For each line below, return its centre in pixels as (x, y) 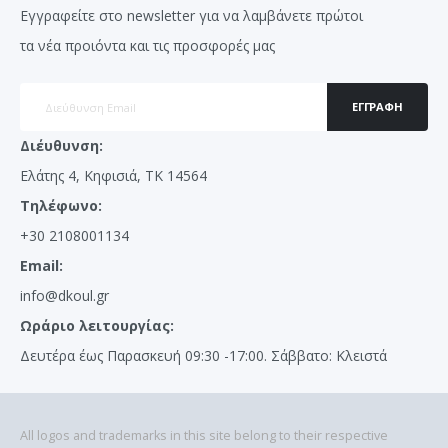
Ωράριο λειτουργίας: (97, 326)
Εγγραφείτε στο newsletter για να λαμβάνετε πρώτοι (191, 16)
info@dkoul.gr (64, 296)
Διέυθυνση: (61, 146)
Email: (41, 266)
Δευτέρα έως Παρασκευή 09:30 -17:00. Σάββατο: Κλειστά (203, 356)
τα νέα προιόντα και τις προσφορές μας (147, 46)
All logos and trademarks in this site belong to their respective (204, 436)
